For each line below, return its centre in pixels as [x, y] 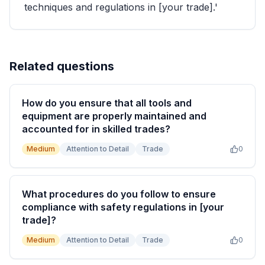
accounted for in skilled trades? [96, 129]
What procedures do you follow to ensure [119, 194]
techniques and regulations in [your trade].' [121, 7]
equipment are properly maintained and [114, 116]
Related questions [62, 66]
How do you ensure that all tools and [107, 103]
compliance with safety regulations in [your [123, 207]
